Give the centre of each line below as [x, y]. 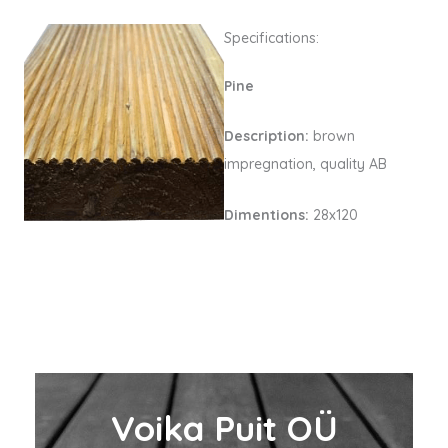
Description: [268, 136]
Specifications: [271, 38]
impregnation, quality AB [305, 164]
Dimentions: [266, 214]
